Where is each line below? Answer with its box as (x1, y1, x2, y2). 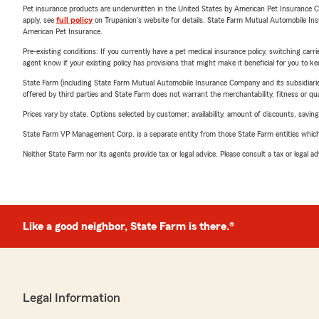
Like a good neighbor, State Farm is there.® (23, 221, 234, 232)
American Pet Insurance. (23, 27, 103, 36)
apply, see (23, 16, 56, 24)
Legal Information (23, 291, 120, 304)
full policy (56, 16, 93, 24)
